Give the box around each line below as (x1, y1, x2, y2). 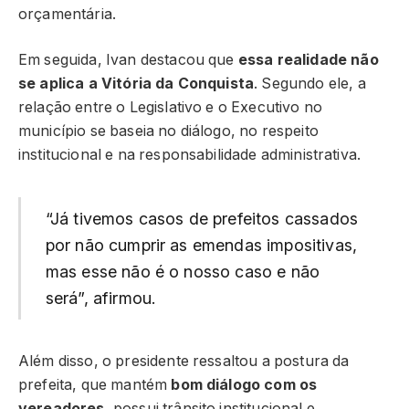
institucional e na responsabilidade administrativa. (18, 146, 362, 164)
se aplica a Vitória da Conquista (18, 75, 255, 93)
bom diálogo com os (171, 375, 318, 393)
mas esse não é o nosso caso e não (45, 262, 320, 282)
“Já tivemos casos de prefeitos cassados (45, 209, 358, 229)
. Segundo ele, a (254, 75, 366, 93)
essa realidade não (237, 51, 379, 69)
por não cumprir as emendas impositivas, (45, 236, 357, 256)
